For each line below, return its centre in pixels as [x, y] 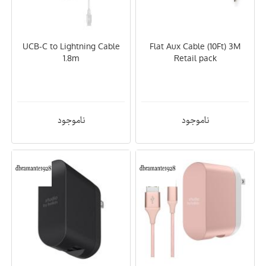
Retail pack [195, 58]
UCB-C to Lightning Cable [71, 46]
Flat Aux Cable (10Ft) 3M [195, 46]
